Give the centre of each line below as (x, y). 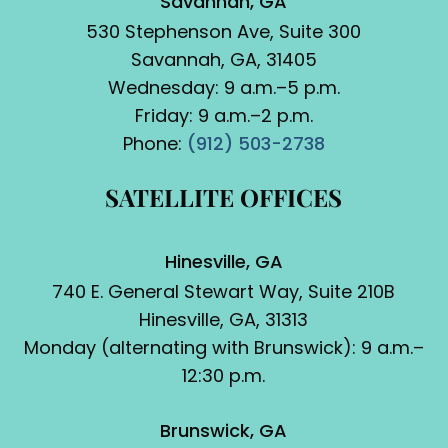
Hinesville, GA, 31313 (224, 319)
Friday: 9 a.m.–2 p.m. (223, 115)
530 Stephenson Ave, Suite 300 (224, 31)
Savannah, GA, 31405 (223, 59)
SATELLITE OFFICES (224, 196)
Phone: (154, 143)
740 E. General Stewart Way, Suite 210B (224, 291)
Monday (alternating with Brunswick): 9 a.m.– (223, 347)
